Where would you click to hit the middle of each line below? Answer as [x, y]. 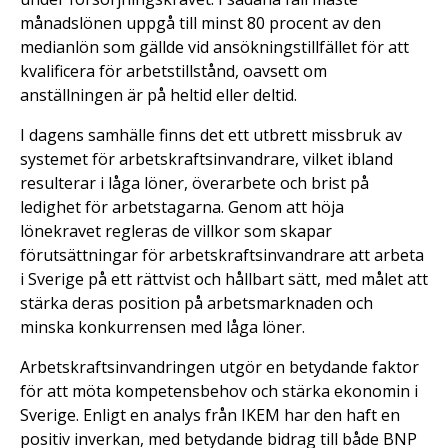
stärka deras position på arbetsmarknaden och [196, 302]
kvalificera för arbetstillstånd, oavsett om [173, 70]
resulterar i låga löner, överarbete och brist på [194, 182]
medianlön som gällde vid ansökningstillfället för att [214, 46]
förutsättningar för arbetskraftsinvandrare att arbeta [222, 254]
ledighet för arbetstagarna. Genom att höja [182, 206]
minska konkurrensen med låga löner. [162, 326]
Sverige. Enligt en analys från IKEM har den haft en [210, 414]
